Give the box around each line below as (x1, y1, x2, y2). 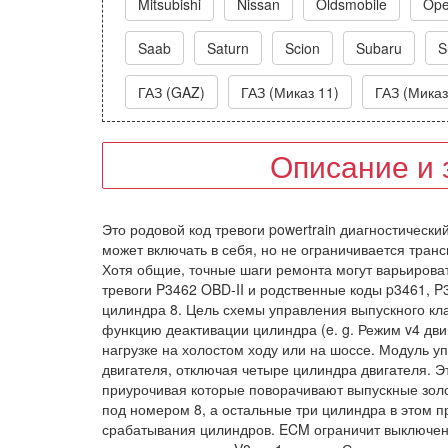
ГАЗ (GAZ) (138, 82, 205, 102)
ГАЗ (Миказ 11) (241, 82, 339, 102)
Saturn (207, 38, 249, 58)
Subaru (356, 38, 402, 58)
